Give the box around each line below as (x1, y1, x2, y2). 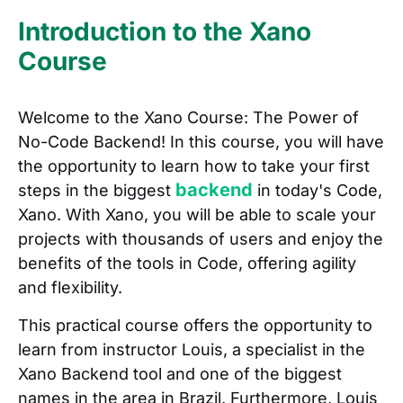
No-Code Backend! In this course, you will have (18, 132, 384, 152)
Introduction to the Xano (18, 16, 311, 48)
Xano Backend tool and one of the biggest (18, 363, 342, 383)
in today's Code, (253, 181, 382, 201)
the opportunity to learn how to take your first (18, 157, 370, 176)
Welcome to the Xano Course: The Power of (18, 108, 359, 128)
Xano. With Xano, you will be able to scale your (18, 205, 376, 225)
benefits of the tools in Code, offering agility (18, 254, 356, 273)
